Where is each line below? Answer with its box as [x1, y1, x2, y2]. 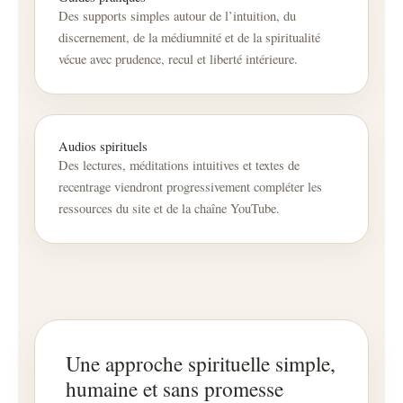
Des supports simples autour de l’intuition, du [58, 7, 296, 25]
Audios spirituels [58, 138, 148, 156]
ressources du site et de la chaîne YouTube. [58, 200, 280, 218]
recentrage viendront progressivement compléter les [58, 178, 322, 196]
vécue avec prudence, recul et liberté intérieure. [58, 50, 298, 68]
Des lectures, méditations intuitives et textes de [58, 157, 300, 175]
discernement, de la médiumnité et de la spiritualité [58, 29, 320, 47]
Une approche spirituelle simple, [66, 349, 336, 379]
